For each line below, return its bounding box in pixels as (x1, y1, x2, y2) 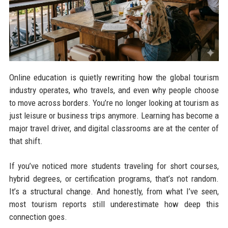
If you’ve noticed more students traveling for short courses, (9, 161, 219, 172)
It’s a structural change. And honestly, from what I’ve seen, (9, 186, 219, 197)
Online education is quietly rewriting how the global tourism (9, 72, 219, 83)
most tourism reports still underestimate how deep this (9, 199, 219, 210)
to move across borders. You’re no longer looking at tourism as (9, 98, 219, 108)
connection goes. (9, 212, 67, 222)
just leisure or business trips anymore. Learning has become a (9, 110, 219, 121)
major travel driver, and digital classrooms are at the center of (9, 123, 219, 134)
